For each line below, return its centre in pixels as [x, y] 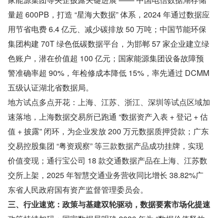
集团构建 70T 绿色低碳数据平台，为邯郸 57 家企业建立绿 [109, 43]
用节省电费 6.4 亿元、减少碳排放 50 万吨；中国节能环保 [107, 29]
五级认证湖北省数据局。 [51, 87]
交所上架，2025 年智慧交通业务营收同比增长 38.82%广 [106, 175]
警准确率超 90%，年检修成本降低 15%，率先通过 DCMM [109, 73]
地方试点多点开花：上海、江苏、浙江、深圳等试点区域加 [109, 102]
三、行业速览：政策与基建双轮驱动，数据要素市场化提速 [109, 204]
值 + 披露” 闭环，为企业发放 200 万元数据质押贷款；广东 [108, 131]
